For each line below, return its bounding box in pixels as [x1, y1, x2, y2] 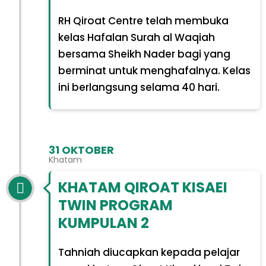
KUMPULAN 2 [58, 213, 149, 233]
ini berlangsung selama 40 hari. [58, 80, 220, 95]
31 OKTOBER [49, 142, 114, 157]
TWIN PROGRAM [58, 195, 173, 215]
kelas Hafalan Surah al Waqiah [58, 30, 215, 45]
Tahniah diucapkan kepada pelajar [58, 245, 240, 259]
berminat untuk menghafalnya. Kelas [58, 64, 251, 78]
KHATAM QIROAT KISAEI [58, 177, 227, 197]
